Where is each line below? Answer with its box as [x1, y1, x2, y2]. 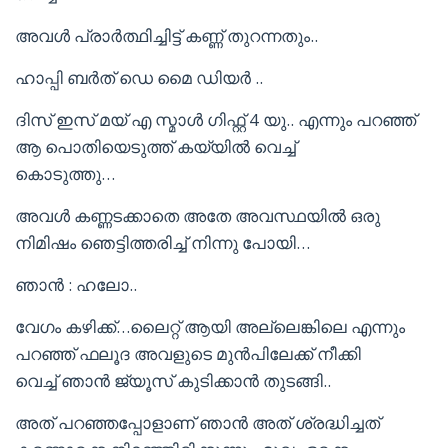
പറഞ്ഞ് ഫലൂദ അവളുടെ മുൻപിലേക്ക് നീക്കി [15, 342, 361, 365]
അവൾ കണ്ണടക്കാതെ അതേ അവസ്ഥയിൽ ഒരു [15, 204, 380, 227]
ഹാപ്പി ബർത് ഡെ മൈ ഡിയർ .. [15, 66, 263, 89]
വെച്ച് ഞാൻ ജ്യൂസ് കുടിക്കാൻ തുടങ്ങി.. [15, 369, 331, 392]
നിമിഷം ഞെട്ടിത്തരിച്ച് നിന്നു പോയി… [15, 231, 310, 254]
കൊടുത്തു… [15, 162, 115, 185]
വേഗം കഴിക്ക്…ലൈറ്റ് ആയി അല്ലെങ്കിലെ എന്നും [15, 315, 405, 338]
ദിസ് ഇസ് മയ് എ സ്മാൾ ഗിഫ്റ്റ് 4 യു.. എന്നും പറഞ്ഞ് [15, 108, 416, 131]
